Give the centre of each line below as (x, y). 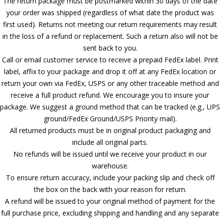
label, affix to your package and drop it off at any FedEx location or (110, 71)
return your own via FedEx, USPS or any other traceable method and (110, 83)
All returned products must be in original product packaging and (110, 130)
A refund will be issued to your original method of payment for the (110, 201)
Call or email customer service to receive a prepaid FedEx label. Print (110, 59)
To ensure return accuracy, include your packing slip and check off (110, 177)
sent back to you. (110, 48)
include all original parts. (110, 142)
